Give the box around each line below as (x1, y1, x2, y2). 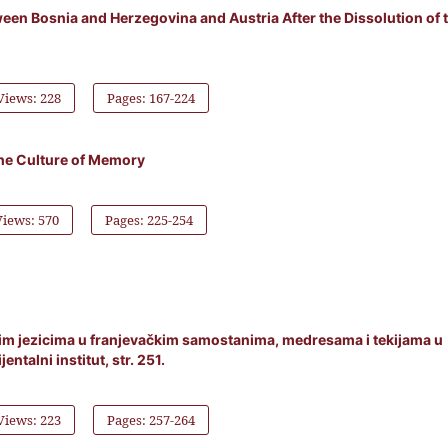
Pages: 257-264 (107, 411, 196, 430)
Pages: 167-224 (107, 89, 196, 108)
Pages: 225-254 (105, 211, 194, 230)
